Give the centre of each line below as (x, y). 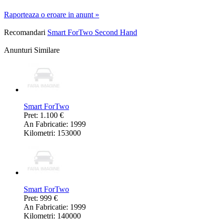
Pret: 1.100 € (44, 115)
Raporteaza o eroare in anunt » (52, 14)
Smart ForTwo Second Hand (92, 32)
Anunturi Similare (32, 50)
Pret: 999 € (41, 198)
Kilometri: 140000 (52, 216)
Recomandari (25, 32)
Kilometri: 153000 (52, 133)
